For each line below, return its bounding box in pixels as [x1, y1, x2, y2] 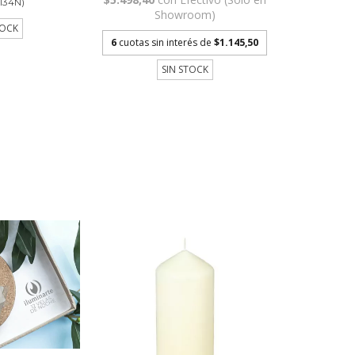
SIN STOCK [161, 62, 208, 76]
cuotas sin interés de [119, 35, 215, 49]
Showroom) [154, 6, 216, 22]
